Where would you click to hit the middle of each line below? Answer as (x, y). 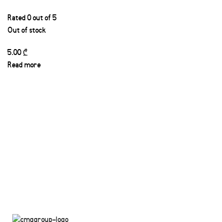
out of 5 (44, 19)
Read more (24, 66)
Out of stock (27, 31)
